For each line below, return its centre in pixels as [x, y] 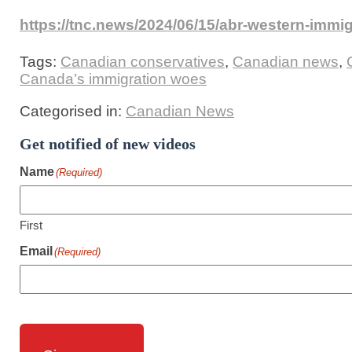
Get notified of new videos [108, 144]
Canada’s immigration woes [113, 79]
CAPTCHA [51, 313]
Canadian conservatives [143, 62]
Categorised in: [73, 112]
